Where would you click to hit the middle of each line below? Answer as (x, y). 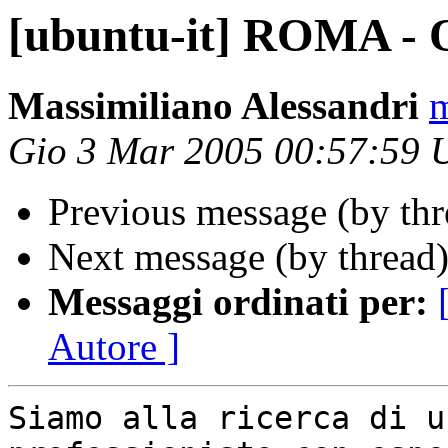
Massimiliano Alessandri (213, 106)
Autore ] (114, 347)
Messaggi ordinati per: (238, 302)
